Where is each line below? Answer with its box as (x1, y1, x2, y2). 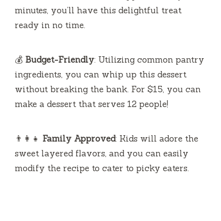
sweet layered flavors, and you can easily (15, 147, 188, 159)
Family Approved (42, 133, 115, 144)
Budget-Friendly (25, 54, 94, 65)
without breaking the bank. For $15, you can (15, 83, 201, 95)
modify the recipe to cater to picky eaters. (15, 162, 189, 174)
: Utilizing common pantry (94, 54, 204, 65)
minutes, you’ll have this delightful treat (15, 4, 182, 16)
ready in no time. (15, 19, 85, 31)
